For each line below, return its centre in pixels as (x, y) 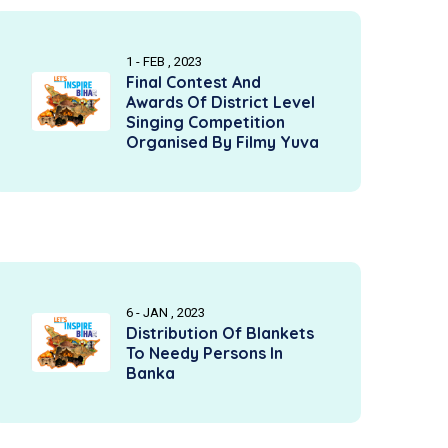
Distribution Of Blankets (220, 333)
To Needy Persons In (204, 353)
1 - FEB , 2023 (164, 61)
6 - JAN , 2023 (165, 312)
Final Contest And (193, 82)
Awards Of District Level (220, 102)
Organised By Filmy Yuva (222, 142)
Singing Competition (205, 122)
